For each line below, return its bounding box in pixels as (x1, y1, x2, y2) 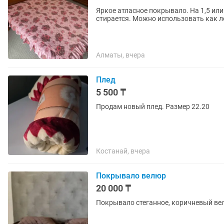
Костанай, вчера (96, 147, 150, 155)
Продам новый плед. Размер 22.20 (96, 102, 209, 110)
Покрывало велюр (96, 171, 166, 180)
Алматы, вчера (96, 51, 145, 59)
